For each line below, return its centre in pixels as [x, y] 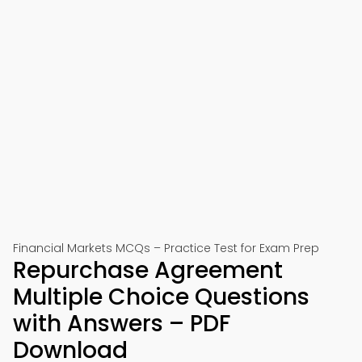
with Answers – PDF [122, 324]
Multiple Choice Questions [161, 297]
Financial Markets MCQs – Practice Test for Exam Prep [166, 248]
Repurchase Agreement [148, 270]
